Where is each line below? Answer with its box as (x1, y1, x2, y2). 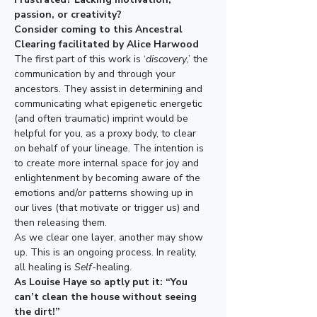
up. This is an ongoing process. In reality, (14, 246, 200, 259)
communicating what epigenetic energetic (14, 97, 205, 110)
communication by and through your (14, 67, 178, 81)
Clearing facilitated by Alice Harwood (14, 38, 199, 51)
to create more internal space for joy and (14, 156, 202, 170)
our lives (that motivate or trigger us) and (14, 201, 202, 214)
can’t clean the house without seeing (14, 290, 200, 304)
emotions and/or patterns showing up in (14, 186, 196, 200)
